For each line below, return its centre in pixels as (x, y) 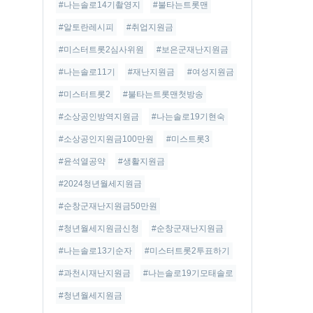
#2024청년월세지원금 (100, 184)
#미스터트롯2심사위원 (101, 50)
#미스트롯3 (188, 139)
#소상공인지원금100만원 (106, 139)
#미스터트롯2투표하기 (187, 251)
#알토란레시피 (86, 27)
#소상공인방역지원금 (99, 117)
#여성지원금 (211, 72)
